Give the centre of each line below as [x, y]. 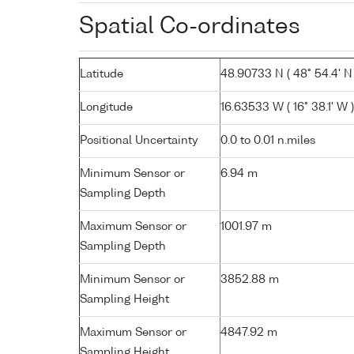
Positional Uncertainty [139, 140]
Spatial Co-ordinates [190, 26]
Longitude [106, 107]
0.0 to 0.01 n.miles [268, 140]
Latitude [102, 74]
